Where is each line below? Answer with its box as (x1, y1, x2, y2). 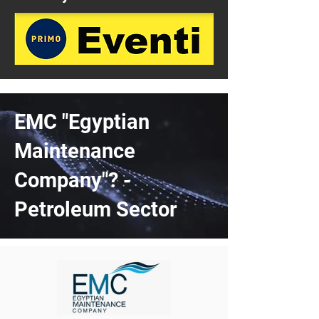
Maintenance (14, 139, 135, 163)
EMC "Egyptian (14, 110, 150, 134)
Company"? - (14, 168, 131, 192)
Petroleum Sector (14, 197, 177, 221)
